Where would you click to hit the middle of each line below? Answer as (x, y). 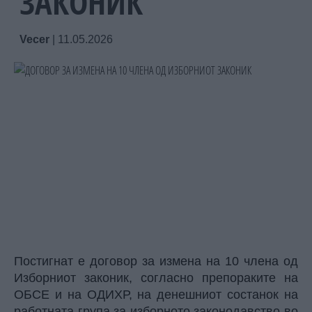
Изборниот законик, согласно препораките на (156, 278)
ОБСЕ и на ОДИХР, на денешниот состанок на (156, 295)
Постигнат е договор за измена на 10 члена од (156, 261)
